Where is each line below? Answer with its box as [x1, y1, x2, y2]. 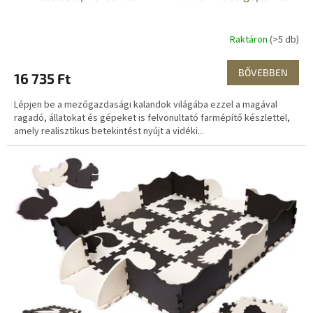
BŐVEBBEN [238, 66, 288, 79]
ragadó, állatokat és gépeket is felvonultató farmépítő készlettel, [14, 111, 290, 126]
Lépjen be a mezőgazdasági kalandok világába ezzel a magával [14, 98, 277, 112]
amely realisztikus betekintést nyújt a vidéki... [14, 124, 204, 139]
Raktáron [230, 32, 270, 47]
